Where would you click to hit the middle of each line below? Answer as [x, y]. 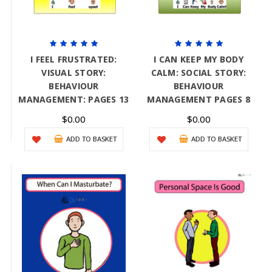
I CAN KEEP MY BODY [199, 59]
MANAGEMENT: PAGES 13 [74, 100]
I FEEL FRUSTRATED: [74, 59]
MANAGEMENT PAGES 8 [199, 100]
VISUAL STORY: [74, 73]
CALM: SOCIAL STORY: [199, 73]
